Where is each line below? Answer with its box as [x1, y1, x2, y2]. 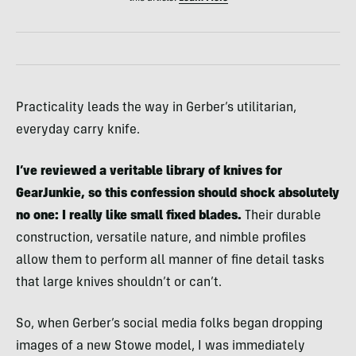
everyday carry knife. [16, 123, 140, 137]
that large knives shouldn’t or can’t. [16, 276, 222, 289]
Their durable [242, 209, 321, 222]
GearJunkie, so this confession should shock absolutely [16, 187, 339, 200]
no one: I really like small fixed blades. [16, 209, 242, 222]
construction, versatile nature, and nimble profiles [16, 231, 306, 245]
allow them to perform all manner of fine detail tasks [16, 253, 324, 267]
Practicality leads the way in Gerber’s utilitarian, [16, 101, 296, 114]
